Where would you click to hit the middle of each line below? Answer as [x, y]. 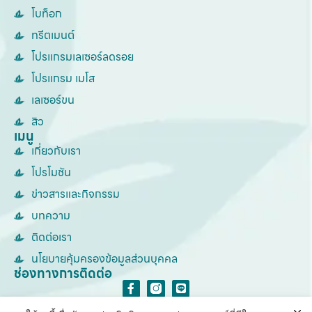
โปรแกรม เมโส [63, 78]
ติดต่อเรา [52, 237]
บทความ [51, 215]
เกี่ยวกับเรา [56, 150]
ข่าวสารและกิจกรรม [76, 194]
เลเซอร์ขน [53, 100]
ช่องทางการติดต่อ [63, 273]
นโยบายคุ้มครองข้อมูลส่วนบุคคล [104, 258]
